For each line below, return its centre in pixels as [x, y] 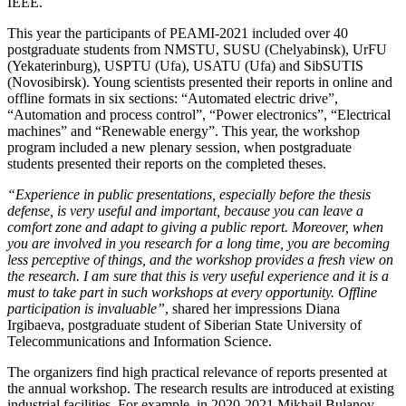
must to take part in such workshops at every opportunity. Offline [192, 293]
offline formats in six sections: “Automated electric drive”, [173, 99]
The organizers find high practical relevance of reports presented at [197, 372]
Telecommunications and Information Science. [140, 342]
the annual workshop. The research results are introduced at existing [201, 389]
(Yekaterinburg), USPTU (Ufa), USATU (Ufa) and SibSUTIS [185, 66]
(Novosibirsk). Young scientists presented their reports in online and [200, 82]
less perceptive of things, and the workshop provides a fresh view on [200, 260]
